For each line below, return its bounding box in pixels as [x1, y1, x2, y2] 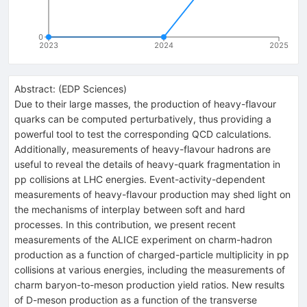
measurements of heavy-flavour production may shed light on [14, 188, 291, 200]
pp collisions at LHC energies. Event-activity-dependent [14, 173, 265, 185]
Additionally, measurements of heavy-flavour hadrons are [14, 143, 271, 155]
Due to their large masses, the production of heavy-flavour [14, 97, 276, 110]
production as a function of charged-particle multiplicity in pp [14, 248, 289, 260]
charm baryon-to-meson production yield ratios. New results [14, 278, 284, 291]
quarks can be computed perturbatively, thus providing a [14, 112, 271, 125]
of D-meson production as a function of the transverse [14, 293, 257, 306]
